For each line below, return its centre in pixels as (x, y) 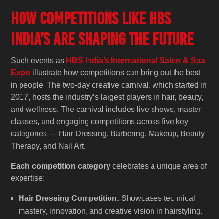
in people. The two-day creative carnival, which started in (109, 85)
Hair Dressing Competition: (69, 198)
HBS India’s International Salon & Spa (136, 60)
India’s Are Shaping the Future (102, 39)
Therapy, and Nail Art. (48, 146)
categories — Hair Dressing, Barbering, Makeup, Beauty (108, 133)
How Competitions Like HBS (91, 18)
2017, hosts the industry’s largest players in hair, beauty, (107, 97)
